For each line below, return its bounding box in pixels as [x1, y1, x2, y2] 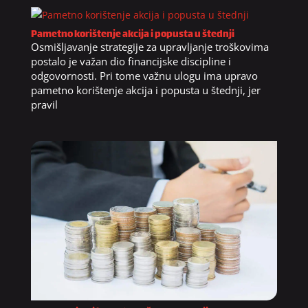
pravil [30, 98, 58, 112]
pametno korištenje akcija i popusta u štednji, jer [30, 83, 261, 98]
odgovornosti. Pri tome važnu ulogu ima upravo [30, 69, 258, 83]
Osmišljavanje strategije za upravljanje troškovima [30, 40, 269, 54]
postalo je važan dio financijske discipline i [30, 54, 231, 69]
